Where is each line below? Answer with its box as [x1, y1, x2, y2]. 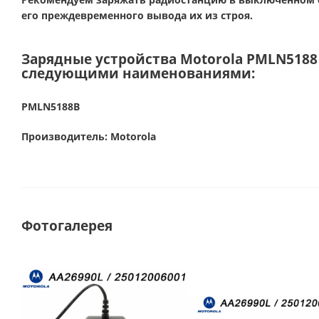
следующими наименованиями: [21, 64, 255, 82]
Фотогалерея [21, 216, 113, 234]
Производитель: [21, 130, 110, 143]
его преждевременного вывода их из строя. [21, 9, 253, 22]
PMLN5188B [21, 100, 80, 113]
